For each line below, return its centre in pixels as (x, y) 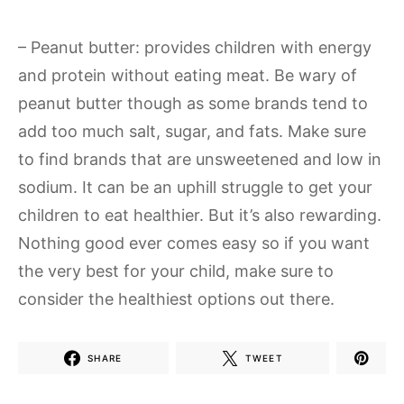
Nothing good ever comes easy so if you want (194, 243)
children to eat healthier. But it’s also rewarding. (200, 215)
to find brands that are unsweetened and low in (200, 159)
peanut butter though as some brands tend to (193, 103)
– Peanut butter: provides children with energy (195, 47)
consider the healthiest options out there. (176, 299)
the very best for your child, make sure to (176, 271)
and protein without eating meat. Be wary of (188, 75)
